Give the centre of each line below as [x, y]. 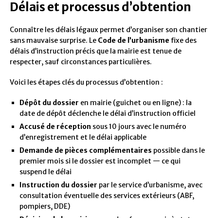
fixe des [183, 40]
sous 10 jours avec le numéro [139, 126]
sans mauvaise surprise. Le [54, 40]
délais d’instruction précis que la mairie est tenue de [96, 51]
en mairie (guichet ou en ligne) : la [135, 102]
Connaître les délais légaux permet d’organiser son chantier [109, 29]
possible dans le [178, 150]
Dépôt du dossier [49, 102]
